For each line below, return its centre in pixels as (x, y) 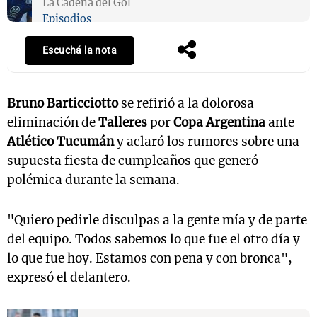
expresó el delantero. (69, 278)
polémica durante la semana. (93, 180)
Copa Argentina (219, 123)
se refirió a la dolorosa (186, 104)
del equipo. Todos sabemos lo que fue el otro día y (154, 240)
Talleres (123, 123)
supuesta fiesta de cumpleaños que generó (133, 161)
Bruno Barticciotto (63, 104)
